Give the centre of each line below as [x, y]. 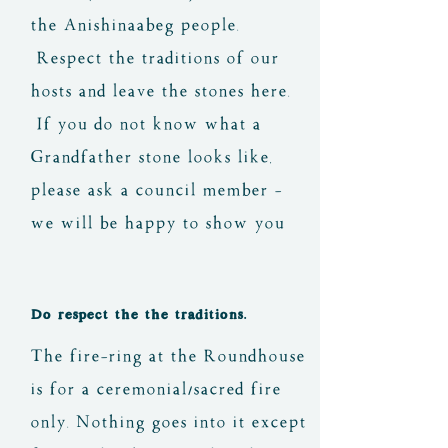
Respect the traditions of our [154, 57]
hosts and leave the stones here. [160, 90]
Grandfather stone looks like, [151, 156]
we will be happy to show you [157, 222]
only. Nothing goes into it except [168, 421]
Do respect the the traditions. [138, 314]
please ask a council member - [156, 189]
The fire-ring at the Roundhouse [167, 355]
